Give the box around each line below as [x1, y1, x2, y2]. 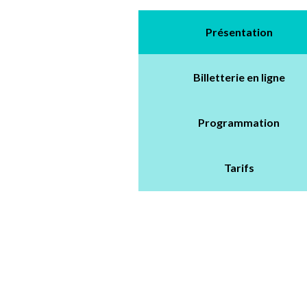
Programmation [198, 116, 280, 130]
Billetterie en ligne [193, 71, 285, 84]
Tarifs [223, 161, 254, 175]
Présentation [205, 25, 273, 39]
